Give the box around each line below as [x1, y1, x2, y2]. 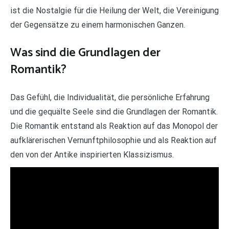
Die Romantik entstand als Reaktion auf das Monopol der [10, 121, 218, 131]
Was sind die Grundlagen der [10, 43, 161, 63]
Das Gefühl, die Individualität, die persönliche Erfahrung [10, 93, 210, 103]
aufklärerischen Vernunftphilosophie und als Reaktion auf [10, 135, 217, 146]
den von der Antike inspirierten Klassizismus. [10, 150, 174, 160]
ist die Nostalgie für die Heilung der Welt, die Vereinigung [10, 6, 219, 16]
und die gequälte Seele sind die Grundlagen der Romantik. [10, 107, 218, 117]
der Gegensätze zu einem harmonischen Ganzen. [10, 20, 185, 30]
